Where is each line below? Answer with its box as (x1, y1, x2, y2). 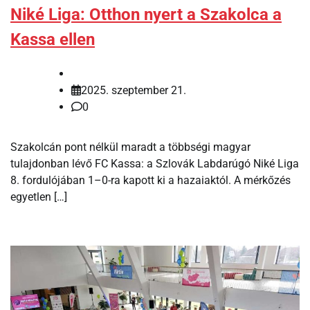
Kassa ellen (10, 30, 95, 50)
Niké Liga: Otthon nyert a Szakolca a (10, 5, 282, 25)
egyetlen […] (10, 190, 67, 203)
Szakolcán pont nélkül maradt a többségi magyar (10, 140, 250, 154)
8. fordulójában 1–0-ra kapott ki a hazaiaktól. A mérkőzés (10, 173, 291, 187)
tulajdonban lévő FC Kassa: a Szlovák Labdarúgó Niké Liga (10, 156, 299, 170)
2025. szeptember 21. (81, 83, 186, 97)
